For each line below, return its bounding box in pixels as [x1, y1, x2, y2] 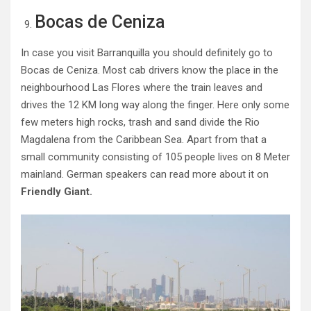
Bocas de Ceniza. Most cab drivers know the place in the [21, 64, 278, 77]
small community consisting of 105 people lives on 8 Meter [21, 151, 290, 164]
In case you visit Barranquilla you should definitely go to [21, 47, 273, 60]
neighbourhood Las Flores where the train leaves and [21, 81, 262, 94]
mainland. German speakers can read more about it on [21, 168, 269, 181]
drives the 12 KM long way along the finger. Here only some [21, 99, 289, 112]
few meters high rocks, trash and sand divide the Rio [21, 116, 260, 129]
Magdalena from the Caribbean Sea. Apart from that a [21, 133, 267, 146]
